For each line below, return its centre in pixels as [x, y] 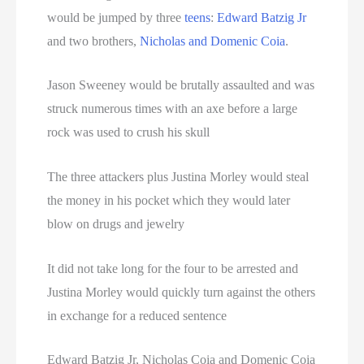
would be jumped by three [116, 17]
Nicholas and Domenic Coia [213, 41]
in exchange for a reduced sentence [137, 315]
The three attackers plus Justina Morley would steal [178, 177]
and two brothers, [94, 41]
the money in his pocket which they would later [169, 200]
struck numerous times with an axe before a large [173, 109]
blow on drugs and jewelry [116, 224]
